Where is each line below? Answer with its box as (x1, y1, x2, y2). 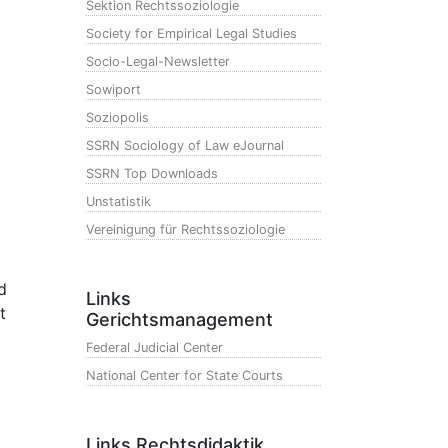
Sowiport (86, 82, 141, 97)
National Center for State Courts (86, 368, 283, 383)
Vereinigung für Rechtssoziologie (86, 222, 285, 237)
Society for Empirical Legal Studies (86, 26, 297, 41)
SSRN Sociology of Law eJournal (86, 138, 284, 153)
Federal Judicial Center (86, 340, 223, 355)
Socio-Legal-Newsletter (86, 54, 230, 69)
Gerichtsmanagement (86, 309, 273, 330)
